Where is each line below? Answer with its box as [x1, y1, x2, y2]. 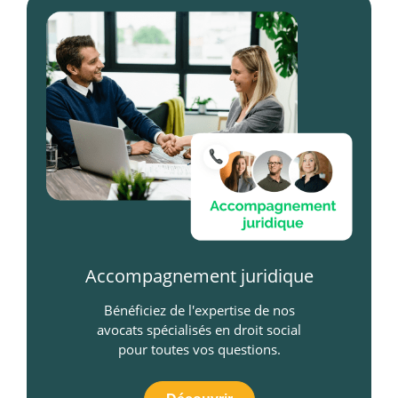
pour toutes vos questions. [117, 339, 281, 358]
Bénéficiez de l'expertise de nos [103, 300, 295, 319]
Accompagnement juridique [84, 263, 314, 288]
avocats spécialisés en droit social [97, 320, 301, 338]
